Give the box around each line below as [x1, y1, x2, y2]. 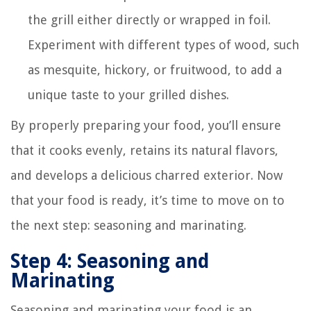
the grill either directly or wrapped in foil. [28, 12, 271, 27]
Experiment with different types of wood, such [28, 37, 299, 52]
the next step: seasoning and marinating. [10, 217, 246, 233]
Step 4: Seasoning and [10, 249, 209, 273]
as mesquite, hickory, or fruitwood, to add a [28, 62, 282, 77]
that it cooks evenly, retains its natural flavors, [10, 142, 278, 158]
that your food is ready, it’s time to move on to [10, 192, 285, 208]
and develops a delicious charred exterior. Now [10, 167, 283, 183]
